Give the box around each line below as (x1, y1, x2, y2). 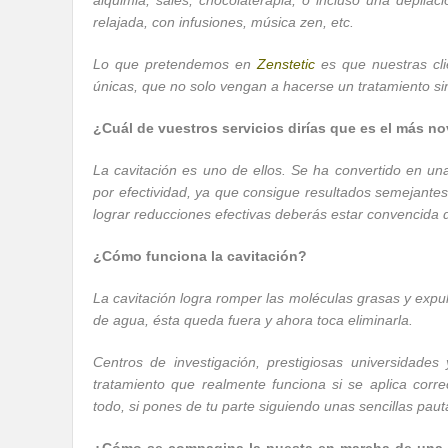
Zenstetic (257, 56, 315, 72)
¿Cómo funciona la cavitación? (93, 248, 307, 264)
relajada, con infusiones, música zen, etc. (93, 14, 354, 30)
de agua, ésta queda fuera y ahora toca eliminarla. (93, 312, 413, 328)
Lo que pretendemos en (93, 56, 257, 72)
